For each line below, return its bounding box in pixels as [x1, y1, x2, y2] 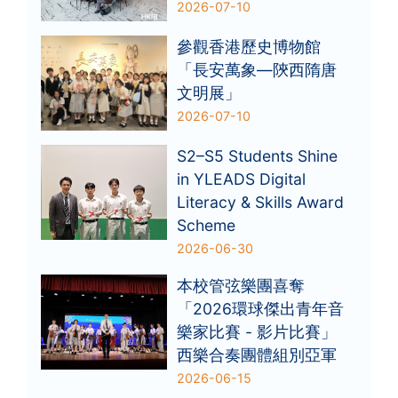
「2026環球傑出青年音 [177, 298, 345, 318]
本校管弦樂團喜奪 [177, 275, 306, 295]
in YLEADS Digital [177, 169, 306, 188]
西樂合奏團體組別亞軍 [177, 345, 338, 364]
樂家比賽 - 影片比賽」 [177, 322, 338, 341]
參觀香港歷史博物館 [177, 36, 322, 56]
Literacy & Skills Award [177, 192, 345, 211]
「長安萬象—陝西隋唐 [177, 60, 338, 79]
